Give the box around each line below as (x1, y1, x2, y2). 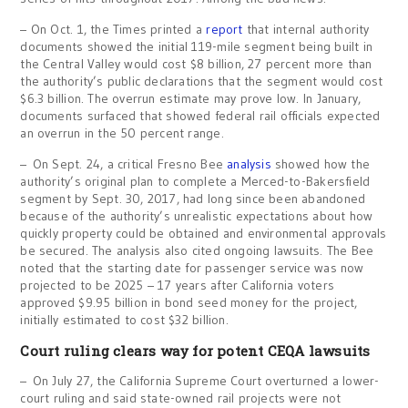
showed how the (275, 156, 371, 172)
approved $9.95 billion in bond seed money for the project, (20, 294, 358, 311)
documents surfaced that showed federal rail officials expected (20, 107, 381, 124)
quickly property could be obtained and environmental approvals (20, 225, 387, 241)
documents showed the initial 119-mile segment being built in (20, 38, 373, 55)
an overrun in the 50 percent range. (20, 125, 224, 141)
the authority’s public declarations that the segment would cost (20, 73, 383, 89)
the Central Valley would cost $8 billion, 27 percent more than (20, 56, 372, 72)
